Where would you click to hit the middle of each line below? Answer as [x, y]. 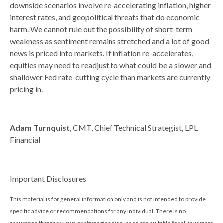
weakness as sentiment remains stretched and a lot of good [110, 41]
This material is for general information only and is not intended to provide [108, 199]
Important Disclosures [48, 178]
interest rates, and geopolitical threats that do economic [105, 17]
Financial [25, 139]
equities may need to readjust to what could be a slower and [111, 65]
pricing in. [26, 89]
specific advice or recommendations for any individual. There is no [98, 211]
